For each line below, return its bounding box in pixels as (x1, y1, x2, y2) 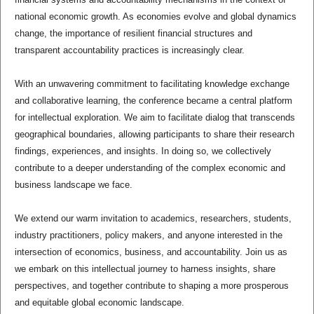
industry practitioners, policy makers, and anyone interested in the (14, 230, 282, 241)
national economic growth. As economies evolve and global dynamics (14, 11, 296, 22)
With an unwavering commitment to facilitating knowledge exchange (14, 78, 289, 90)
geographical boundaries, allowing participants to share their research (14, 129, 294, 140)
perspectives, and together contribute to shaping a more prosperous (14, 280, 289, 292)
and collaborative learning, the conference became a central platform (14, 95, 292, 107)
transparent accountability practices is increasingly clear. (14, 45, 245, 56)
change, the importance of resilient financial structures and (14, 28, 252, 39)
